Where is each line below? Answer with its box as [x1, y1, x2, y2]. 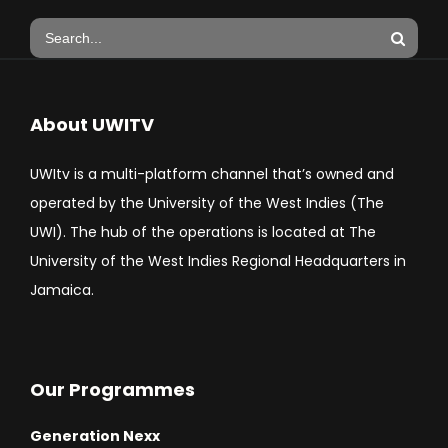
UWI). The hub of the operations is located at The [30, 222, 376, 243]
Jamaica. [30, 280, 94, 301]
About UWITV [30, 112, 154, 138]
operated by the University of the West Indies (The [30, 193, 384, 214]
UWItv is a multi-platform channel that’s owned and [30, 164, 394, 185]
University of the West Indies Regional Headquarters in [30, 251, 406, 272]
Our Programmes [30, 377, 195, 403]
